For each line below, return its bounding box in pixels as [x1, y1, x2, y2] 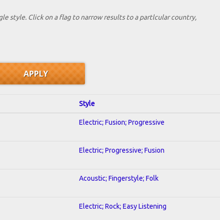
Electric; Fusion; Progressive [79, 118, 165, 126]
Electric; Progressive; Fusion [79, 146, 165, 154]
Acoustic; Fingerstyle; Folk [79, 174, 159, 182]
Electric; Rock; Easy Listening [79, 202, 166, 210]
